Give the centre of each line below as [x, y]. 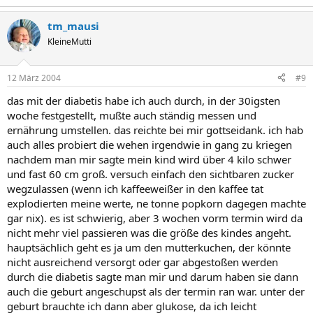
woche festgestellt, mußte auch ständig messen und [132, 115]
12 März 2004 [34, 78]
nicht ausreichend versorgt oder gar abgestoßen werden [143, 262]
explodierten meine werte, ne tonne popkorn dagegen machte [156, 203]
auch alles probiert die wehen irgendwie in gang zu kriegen [150, 144]
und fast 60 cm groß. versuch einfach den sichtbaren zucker [151, 174]
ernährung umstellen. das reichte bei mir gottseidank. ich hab [155, 130]
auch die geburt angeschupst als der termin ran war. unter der [156, 291]
